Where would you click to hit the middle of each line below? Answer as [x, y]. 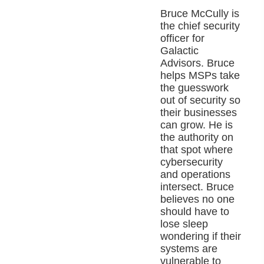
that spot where [197, 150]
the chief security [200, 26]
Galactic [180, 51]
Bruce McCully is [200, 14]
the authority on [197, 138]
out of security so [201, 100]
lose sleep [184, 224]
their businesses [199, 113]
